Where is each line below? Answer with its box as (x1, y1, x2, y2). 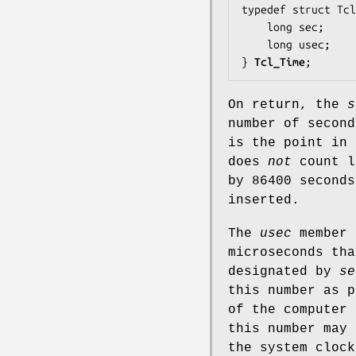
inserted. (228, 193, 300, 208)
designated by (228, 265, 339, 280)
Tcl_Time (254, 56, 305, 69)
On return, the (228, 98, 347, 113)
